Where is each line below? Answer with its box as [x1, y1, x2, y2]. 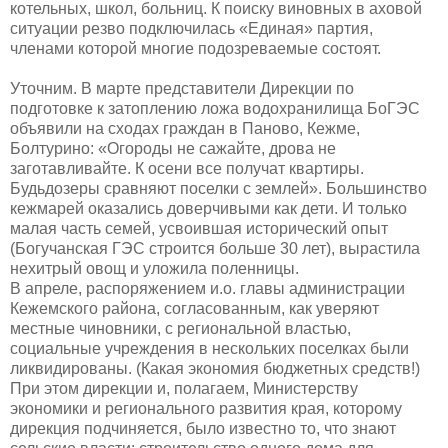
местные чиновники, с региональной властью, [10, 319, 351, 337]
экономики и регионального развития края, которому [10, 399, 402, 417]
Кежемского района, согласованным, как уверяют [10, 299, 379, 317]
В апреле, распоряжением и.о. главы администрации [10, 279, 405, 297]
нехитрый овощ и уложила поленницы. [10, 259, 299, 277]
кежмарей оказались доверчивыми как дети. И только [10, 199, 407, 217]
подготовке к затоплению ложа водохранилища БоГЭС [10, 99, 420, 117]
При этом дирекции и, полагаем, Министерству [10, 379, 358, 397]
